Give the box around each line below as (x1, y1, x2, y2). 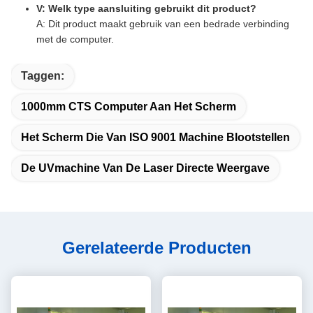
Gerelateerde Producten (61, 238, 252, 257)
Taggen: (21, 70, 64, 82)
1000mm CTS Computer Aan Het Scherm (21, 101, 236, 112)
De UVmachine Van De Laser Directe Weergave (21, 162, 270, 174)
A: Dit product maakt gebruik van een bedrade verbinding (36, 18, 289, 29)
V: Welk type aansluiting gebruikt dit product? (36, 3, 256, 14)
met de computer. (36, 34, 114, 45)
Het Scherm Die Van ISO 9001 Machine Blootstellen (21, 131, 290, 143)
